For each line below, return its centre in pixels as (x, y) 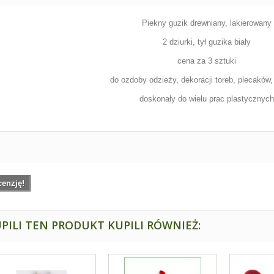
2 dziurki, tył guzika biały (207, 42)
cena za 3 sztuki (207, 61)
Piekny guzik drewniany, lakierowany (207, 23)
